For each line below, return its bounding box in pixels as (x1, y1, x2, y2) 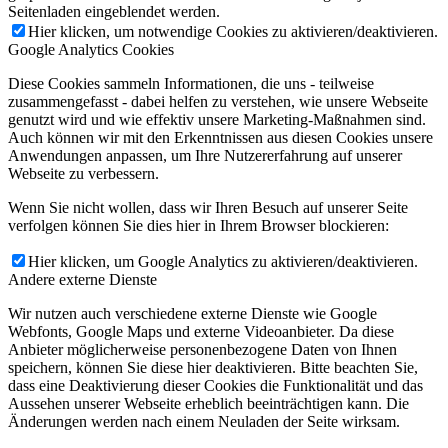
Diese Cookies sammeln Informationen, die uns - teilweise (8, 74, 374, 92)
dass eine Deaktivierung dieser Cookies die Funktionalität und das (8, 376, 423, 394)
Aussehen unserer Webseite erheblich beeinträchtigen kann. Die (8, 394, 409, 412)
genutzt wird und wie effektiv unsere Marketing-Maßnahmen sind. (8, 110, 426, 128)
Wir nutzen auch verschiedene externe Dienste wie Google (8, 304, 377, 322)
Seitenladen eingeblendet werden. (8, 2, 220, 20)
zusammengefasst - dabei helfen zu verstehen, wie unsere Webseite (8, 92, 428, 110)
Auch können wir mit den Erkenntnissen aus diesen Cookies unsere (8, 128, 433, 146)
